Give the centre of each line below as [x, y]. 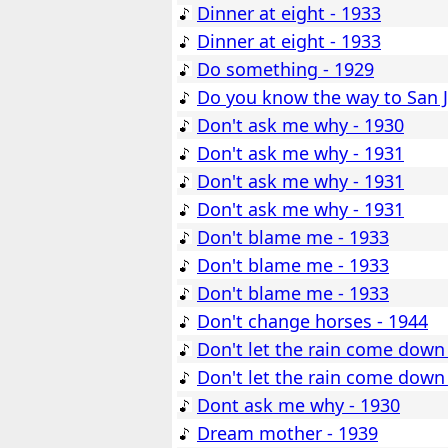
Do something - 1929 [285, 69]
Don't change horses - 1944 [312, 321]
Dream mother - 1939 [287, 433]
